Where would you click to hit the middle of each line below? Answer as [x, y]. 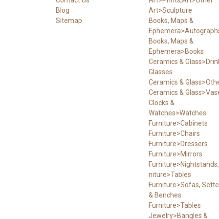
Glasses [160, 72]
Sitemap [69, 20]
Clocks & [161, 102]
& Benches [165, 195]
